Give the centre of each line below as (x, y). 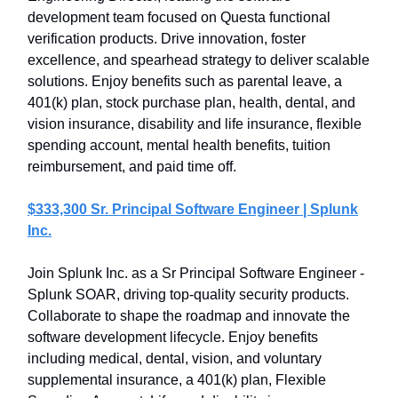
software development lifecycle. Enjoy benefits (173, 337)
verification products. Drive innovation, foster (167, 39)
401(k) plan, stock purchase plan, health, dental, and (191, 103)
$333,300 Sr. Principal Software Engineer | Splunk (193, 209)
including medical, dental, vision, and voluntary (175, 358)
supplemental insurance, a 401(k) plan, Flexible (177, 380)
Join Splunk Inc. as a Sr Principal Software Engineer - (196, 273)
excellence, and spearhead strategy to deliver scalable (199, 60)
